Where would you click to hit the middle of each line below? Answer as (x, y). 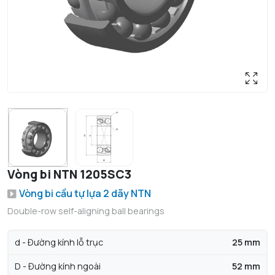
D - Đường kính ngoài (58, 266)
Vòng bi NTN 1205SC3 (69, 175)
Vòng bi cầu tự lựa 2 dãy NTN (85, 194)
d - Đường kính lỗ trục (59, 242)
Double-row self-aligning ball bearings (86, 211)
